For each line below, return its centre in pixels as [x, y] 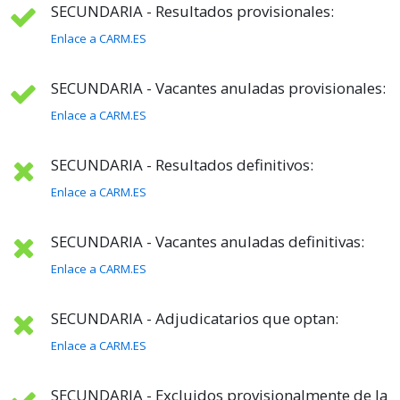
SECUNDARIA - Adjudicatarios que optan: [195, 319]
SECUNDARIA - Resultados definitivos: [182, 165]
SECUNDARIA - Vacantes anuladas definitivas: [208, 242]
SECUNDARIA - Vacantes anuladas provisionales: [218, 88]
